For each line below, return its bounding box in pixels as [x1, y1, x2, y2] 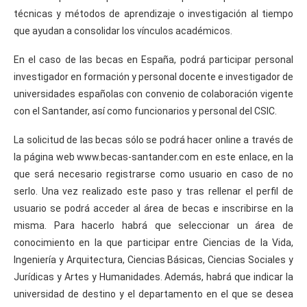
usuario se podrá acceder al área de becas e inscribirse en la [14, 202, 293, 214]
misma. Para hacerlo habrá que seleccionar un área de [14, 219, 293, 231]
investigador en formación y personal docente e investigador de [14, 71, 293, 82]
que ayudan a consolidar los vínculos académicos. [14, 25, 232, 36]
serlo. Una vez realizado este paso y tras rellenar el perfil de [14, 185, 293, 197]
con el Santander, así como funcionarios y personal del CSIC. [14, 105, 277, 116]
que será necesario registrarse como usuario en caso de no [14, 168, 293, 180]
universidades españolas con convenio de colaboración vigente [14, 88, 293, 99]
